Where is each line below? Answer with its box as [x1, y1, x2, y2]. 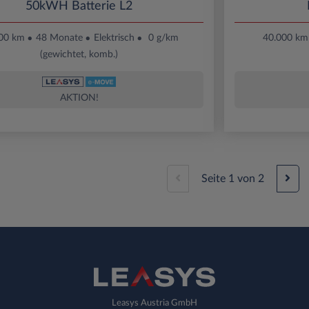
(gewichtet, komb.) [40, 49, 118, 59]
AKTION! [59, 92, 99, 103]
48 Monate [36, 32, 83, 43]
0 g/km [148, 32, 179, 43]
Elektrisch [94, 32, 134, 43]
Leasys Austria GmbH [112, 298, 197, 307]
